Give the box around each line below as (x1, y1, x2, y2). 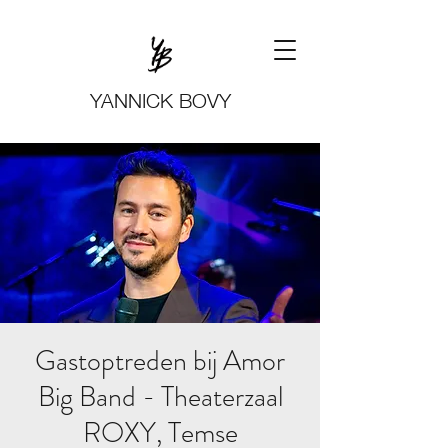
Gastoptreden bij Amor (35, 341, 285, 381)
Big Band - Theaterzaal (37, 377, 283, 417)
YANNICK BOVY (89, 80, 231, 117)
